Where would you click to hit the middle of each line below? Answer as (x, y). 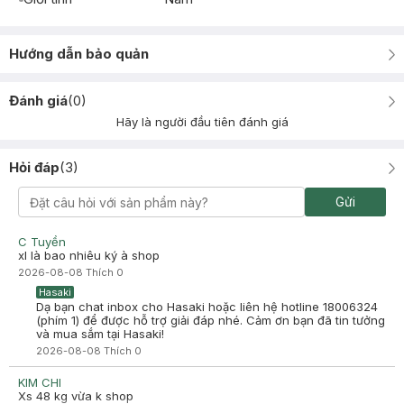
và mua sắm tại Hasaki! (100, 334)
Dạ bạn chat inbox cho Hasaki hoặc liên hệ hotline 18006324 (207, 307)
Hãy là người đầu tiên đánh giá (202, 122)
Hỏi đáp (34, 167)
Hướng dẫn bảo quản (79, 54)
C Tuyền (42, 242)
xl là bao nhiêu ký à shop (89, 255)
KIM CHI (40, 382)
